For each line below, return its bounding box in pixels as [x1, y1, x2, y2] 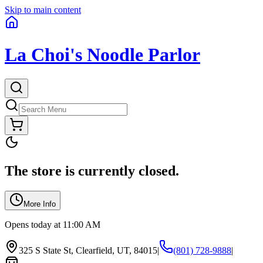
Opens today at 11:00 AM [5, 219, 100, 230]
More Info [23, 199, 56, 208]
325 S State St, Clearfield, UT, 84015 [19, 245, 157, 255]
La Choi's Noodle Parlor [5, 44, 200, 66]
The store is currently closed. [5, 163, 179, 178]
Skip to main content [5, 5, 81, 15]
